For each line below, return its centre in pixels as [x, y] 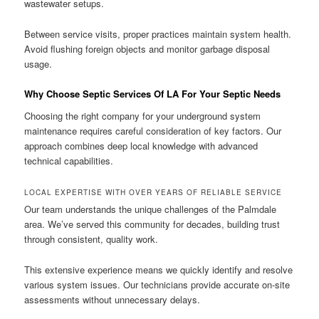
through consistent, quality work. [91, 239]
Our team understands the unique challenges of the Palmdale [151, 209]
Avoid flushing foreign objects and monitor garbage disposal [147, 48]
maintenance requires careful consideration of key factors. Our [153, 131]
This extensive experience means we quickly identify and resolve [159, 269]
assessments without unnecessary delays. [113, 299]
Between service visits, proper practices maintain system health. [158, 33]
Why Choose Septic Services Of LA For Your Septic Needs [153, 93]
